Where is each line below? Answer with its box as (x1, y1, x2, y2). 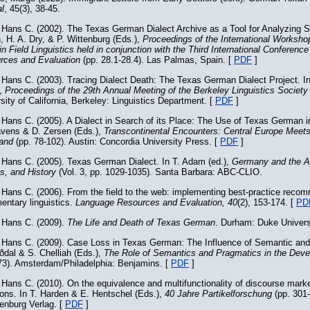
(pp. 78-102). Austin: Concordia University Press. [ (13, 136, 220, 147)
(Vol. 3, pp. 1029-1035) (59, 167, 149, 177)
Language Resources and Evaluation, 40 (75, 197, 237, 208)
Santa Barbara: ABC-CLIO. (152, 167, 262, 177)
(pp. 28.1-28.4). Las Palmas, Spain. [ (83, 55, 234, 65)
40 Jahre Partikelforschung (165, 289, 272, 299)
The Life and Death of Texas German (67, 217, 215, 228)
